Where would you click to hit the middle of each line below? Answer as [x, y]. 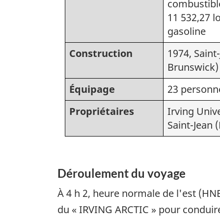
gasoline [187, 31]
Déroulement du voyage [122, 173]
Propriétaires [102, 111]
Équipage [92, 89]
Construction [101, 53]
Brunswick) [193, 67]
